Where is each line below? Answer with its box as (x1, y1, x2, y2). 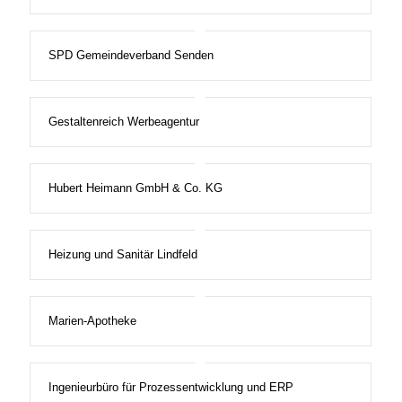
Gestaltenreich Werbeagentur (48, 115, 199, 129)
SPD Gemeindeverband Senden (48, 48, 214, 63)
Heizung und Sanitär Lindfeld (48, 248, 197, 262)
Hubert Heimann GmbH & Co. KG (48, 181, 223, 196)
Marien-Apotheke (48, 314, 136, 328)
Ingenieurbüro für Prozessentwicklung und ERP (48, 380, 293, 395)
